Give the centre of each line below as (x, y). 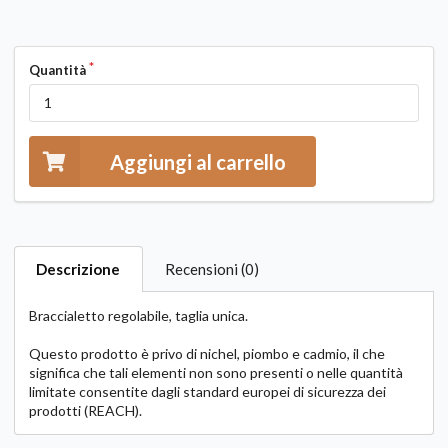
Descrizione (78, 269)
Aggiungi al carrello (198, 161)
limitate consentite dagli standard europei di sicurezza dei (207, 392)
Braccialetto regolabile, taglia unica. (138, 316)
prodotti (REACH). (85, 411)
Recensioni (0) (212, 269)
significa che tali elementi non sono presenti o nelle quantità (216, 373)
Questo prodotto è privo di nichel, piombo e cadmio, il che (207, 354)
